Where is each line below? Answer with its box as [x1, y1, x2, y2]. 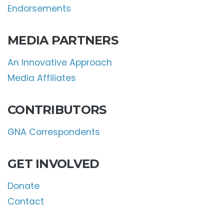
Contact [7, 195, 44, 207]
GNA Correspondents [7, 125, 100, 138]
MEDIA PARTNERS [7, 32, 118, 47]
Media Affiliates [7, 71, 76, 84]
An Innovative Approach [7, 56, 112, 68]
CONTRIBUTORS [7, 102, 106, 117]
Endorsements [7, 2, 71, 14]
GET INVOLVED [7, 156, 99, 171]
